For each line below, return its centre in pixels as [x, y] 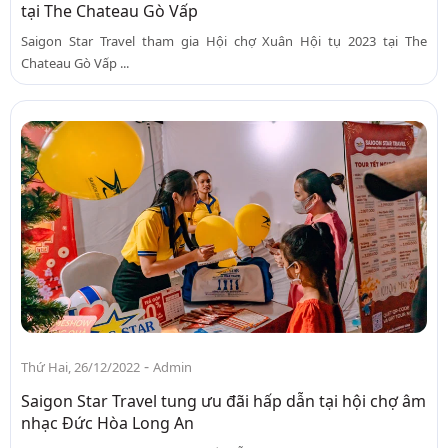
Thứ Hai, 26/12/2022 [80, 367]
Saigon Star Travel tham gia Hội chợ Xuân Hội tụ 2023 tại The [224, 41]
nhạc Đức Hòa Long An [107, 423]
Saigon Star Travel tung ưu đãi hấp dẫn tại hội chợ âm [223, 401]
